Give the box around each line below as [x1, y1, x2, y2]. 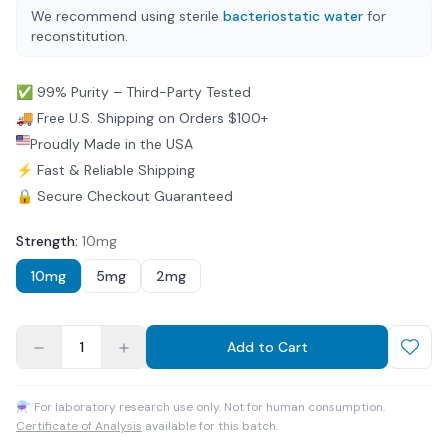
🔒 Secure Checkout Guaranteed [16, 187, 233, 205]
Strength [16, 232, 75, 250]
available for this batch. [145, 418, 278, 434]
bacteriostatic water [223, 7, 363, 25]
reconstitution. [31, 27, 128, 45]
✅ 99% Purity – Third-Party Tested [16, 83, 251, 101]
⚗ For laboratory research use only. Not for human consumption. [16, 399, 385, 415]
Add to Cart [226, 338, 308, 356]
